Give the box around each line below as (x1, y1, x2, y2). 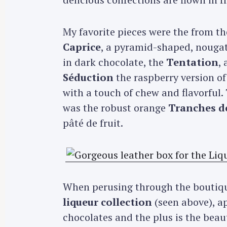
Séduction (62, 70, 113, 85)
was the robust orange (62, 101, 168, 115)
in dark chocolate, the (62, 55, 166, 69)
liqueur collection (62, 195, 152, 209)
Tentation (166, 55, 218, 69)
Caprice (62, 40, 101, 54)
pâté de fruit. (62, 116, 123, 130)
